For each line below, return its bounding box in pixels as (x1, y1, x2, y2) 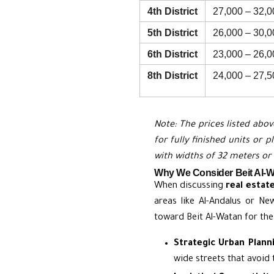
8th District (147, 69, 198, 81)
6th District (147, 48, 198, 59)
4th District (147, 5, 198, 17)
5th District (147, 26, 198, 38)
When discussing (154, 180, 226, 191)
